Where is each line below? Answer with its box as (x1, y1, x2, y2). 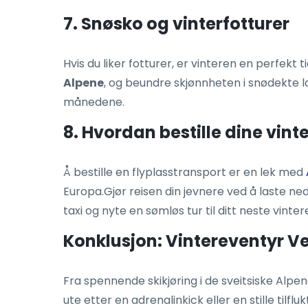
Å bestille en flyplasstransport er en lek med (63, 164, 306, 181)
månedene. (63, 94, 124, 111)
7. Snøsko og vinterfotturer (63, 12, 289, 36)
